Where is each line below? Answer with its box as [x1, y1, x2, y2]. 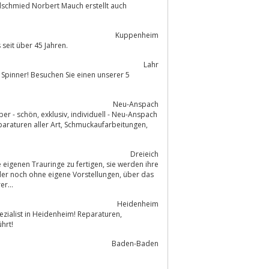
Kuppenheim [115, 29, 159, 40]
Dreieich [130, 148, 159, 159]
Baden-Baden [112, 238, 159, 249]
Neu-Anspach [113, 98, 159, 109]
